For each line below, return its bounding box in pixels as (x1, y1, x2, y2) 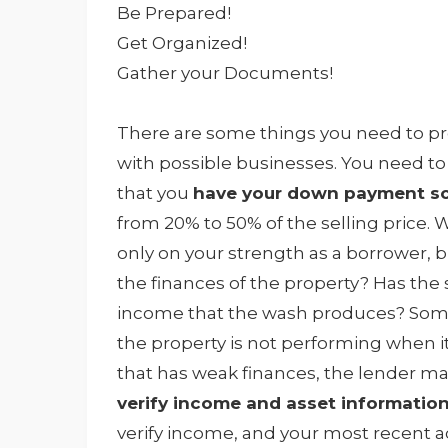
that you (117, 183, 193, 204)
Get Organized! (117, 33, 247, 54)
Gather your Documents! (117, 63, 333, 84)
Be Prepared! (117, 3, 231, 24)
